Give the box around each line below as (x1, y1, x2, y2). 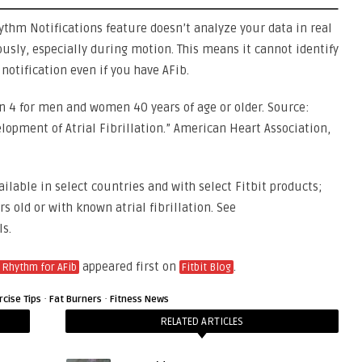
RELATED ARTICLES (160, 315, 244, 328)
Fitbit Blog (182, 261, 231, 274)
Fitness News (110, 293, 169, 305)
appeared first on (79, 259, 179, 274)
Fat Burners (49, 293, 102, 305)
